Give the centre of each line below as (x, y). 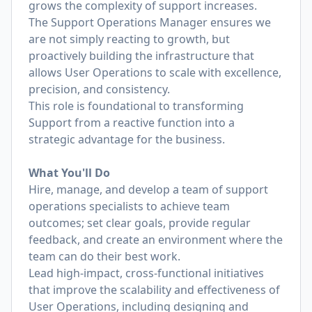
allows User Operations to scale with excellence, (155, 72)
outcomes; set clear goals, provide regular (140, 223)
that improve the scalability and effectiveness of (154, 290)
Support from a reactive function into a (132, 123)
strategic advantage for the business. (127, 139)
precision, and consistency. (99, 89)
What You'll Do (69, 173)
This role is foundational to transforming (136, 106)
